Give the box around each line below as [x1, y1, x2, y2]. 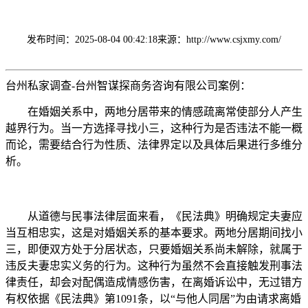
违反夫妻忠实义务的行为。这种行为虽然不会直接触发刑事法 [5, 259, 302, 272]
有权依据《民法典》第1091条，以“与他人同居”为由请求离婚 [5, 292, 301, 305]
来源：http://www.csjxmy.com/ [157, 34, 281, 45]
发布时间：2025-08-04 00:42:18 [27, 34, 157, 45]
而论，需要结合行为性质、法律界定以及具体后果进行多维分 [5, 138, 302, 151]
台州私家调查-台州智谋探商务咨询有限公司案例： [5, 79, 251, 91]
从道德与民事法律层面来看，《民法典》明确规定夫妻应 [5, 210, 302, 222]
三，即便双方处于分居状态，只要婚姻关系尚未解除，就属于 [5, 243, 302, 255]
